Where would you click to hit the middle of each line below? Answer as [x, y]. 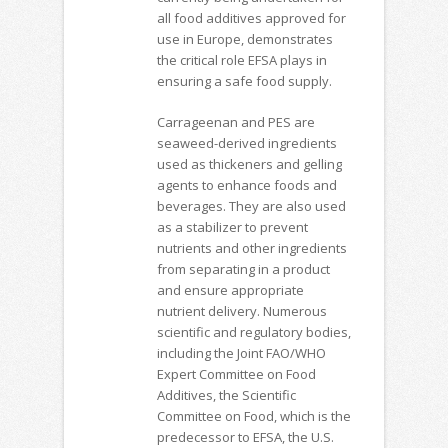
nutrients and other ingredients [251, 247]
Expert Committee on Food [236, 373]
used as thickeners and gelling [249, 163]
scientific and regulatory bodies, [253, 331]
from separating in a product [243, 268]
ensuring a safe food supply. [244, 81]
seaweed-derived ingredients [246, 142]
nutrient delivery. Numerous [241, 310]
